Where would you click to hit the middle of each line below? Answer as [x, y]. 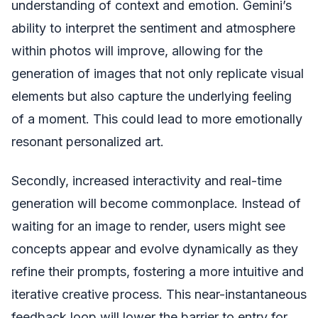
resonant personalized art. [88, 142]
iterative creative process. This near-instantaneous [159, 294]
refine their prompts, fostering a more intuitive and [158, 271]
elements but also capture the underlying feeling [152, 97]
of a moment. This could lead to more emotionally [157, 119]
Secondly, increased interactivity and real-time [147, 180]
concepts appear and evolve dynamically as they [155, 248]
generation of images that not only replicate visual [158, 74]
